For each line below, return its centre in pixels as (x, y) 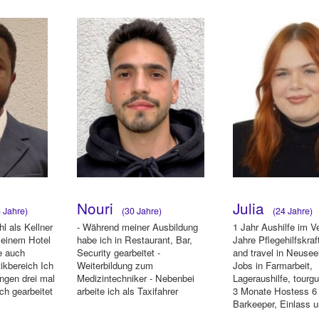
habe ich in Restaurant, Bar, (134, 240)
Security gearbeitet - (118, 253)
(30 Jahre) (139, 210)
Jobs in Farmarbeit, (273, 266)
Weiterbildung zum (115, 266)
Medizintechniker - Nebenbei (135, 278)
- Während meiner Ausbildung (137, 227)
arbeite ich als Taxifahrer (127, 291)
